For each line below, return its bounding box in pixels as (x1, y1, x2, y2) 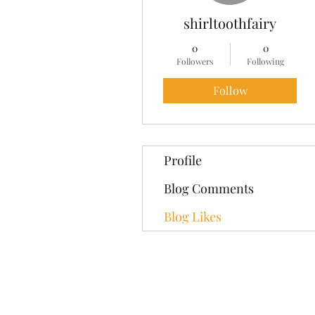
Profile (164, 152, 202, 169)
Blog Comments (164, 180, 254, 197)
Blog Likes (164, 208, 221, 225)
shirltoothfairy (184, 13, 276, 32)
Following (247, 56, 284, 67)
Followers (176, 56, 213, 67)
